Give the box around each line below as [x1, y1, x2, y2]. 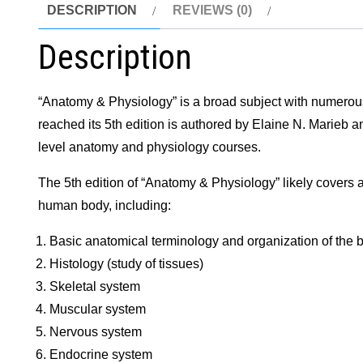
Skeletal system [49, 280, 141, 294]
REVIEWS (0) [173, 3, 252, 18]
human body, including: [38, 199, 171, 213]
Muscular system [49, 302, 147, 317]
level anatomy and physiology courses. [38, 140, 261, 155]
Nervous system [49, 325, 143, 340]
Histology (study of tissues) [49, 257, 204, 271]
